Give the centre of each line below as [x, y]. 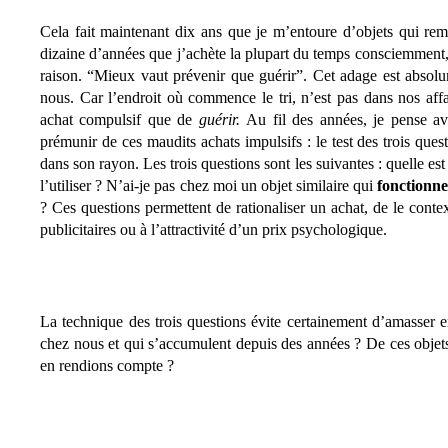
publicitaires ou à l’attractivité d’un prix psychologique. [213, 229]
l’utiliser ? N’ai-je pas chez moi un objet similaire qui [209, 185]
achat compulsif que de [119, 119]
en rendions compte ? [107, 365]
